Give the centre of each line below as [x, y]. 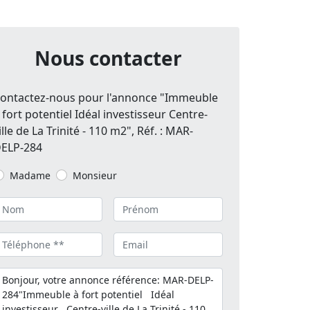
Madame [30, 175]
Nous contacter [108, 58]
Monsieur [95, 175]
